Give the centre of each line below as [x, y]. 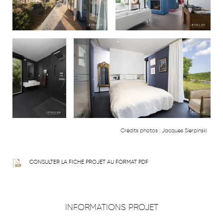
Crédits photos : [140, 131]
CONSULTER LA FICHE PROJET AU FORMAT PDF [89, 162]
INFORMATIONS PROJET [111, 207]
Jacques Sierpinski [184, 131]
